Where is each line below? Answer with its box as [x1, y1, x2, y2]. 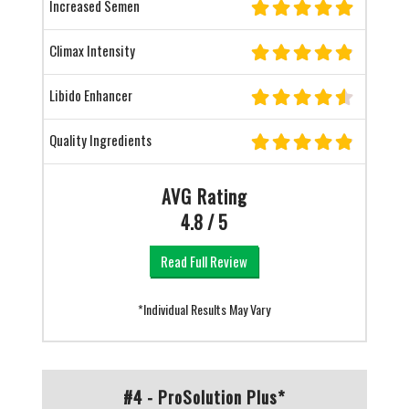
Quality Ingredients [48, 130, 152, 150]
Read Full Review [161, 251, 248, 271]
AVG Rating [161, 183, 247, 210]
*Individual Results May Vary [138, 299, 271, 319]
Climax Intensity [48, 40, 135, 60]
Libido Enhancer [48, 85, 132, 105]
